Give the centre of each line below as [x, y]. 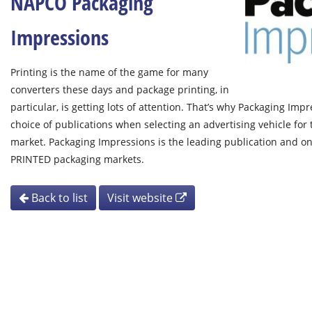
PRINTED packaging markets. [77, 159]
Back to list [58, 198]
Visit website [141, 198]
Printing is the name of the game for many [109, 72]
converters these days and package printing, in [120, 89]
